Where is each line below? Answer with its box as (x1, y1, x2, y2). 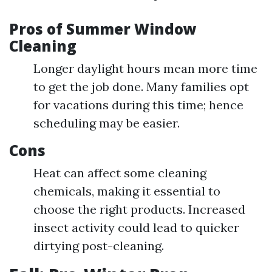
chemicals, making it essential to (33, 183, 220, 199)
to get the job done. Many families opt (33, 79, 249, 95)
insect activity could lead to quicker (33, 220, 239, 236)
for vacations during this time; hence (33, 97, 243, 113)
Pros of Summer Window (9, 19, 197, 39)
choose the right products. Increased (33, 202, 245, 217)
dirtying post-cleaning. (33, 238, 164, 254)
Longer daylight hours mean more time (33, 61, 257, 76)
